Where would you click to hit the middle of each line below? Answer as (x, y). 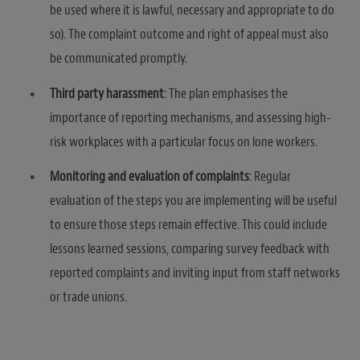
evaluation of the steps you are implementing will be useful (193, 201)
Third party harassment (107, 93)
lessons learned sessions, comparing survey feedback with (190, 249)
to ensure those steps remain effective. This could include (188, 225)
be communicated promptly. (119, 59)
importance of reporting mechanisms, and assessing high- (190, 117)
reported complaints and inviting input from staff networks (195, 273)
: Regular (270, 177)
